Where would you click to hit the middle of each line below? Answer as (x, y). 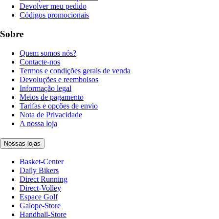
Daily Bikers (39, 171)
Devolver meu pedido (53, 6)
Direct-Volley (40, 188)
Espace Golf (39, 197)
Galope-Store (40, 206)
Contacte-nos (40, 62)
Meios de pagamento (52, 97)
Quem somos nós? (48, 53)
